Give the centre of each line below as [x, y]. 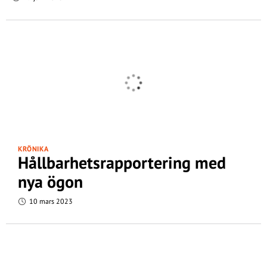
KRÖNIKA [33, 149]
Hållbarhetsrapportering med [122, 162]
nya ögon [50, 181]
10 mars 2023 [50, 201]
